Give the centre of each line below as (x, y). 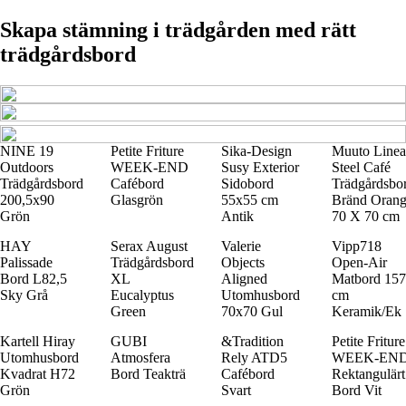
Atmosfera (140, 357)
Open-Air (359, 262)
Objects (243, 262)
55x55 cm (250, 199)
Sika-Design (256, 150)
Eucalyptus (142, 295)
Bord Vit (357, 390)
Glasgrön (137, 199)
